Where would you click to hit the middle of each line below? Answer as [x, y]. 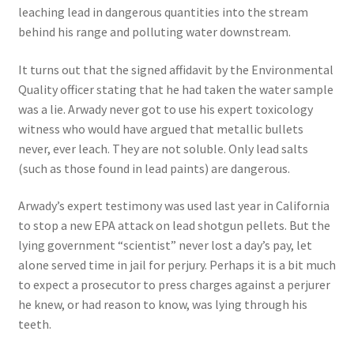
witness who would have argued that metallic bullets [160, 128]
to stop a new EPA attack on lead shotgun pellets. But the [174, 226]
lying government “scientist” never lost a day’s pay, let [165, 245]
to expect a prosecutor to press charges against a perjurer [174, 285]
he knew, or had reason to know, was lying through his [162, 305]
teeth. [34, 324]
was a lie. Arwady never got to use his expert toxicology [165, 109]
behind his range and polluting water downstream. [154, 31]
